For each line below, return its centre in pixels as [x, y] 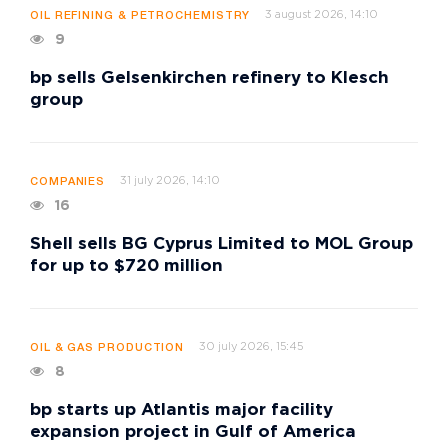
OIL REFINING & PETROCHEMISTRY [140, 15]
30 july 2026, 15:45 [251, 346]
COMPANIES [68, 181]
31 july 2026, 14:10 [170, 180]
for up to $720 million [126, 266]
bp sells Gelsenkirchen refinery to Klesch [209, 78]
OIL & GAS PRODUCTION [107, 347]
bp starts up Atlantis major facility [181, 410]
